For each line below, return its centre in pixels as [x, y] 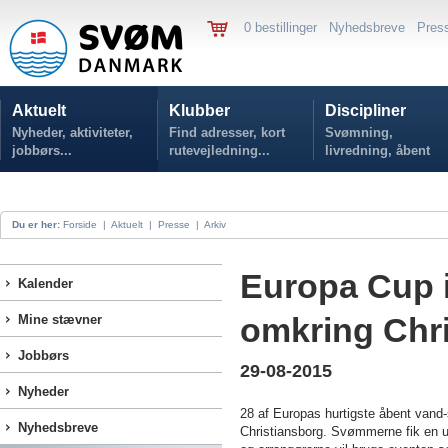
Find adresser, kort [227, 132]
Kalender [45, 283]
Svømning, [359, 132]
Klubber [199, 110]
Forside [80, 224]
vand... [346, 168]
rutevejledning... [219, 150]
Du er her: [36, 224]
